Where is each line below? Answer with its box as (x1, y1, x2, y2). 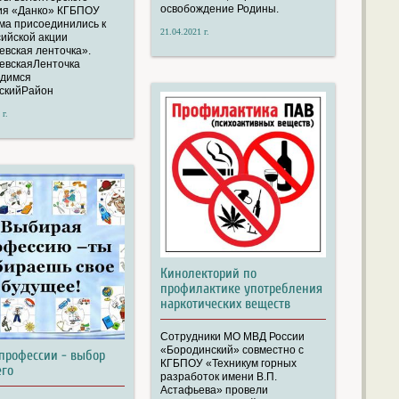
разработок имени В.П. (159, 370, 277, 384)
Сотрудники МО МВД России (159, 330, 305, 344)
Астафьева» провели (159, 384, 268, 397)
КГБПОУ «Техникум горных (159, 357, 297, 370)
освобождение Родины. (159, 3, 279, 16)
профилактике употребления (159, 281, 322, 297)
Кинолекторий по (159, 265, 256, 282)
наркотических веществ (159, 296, 290, 313)
